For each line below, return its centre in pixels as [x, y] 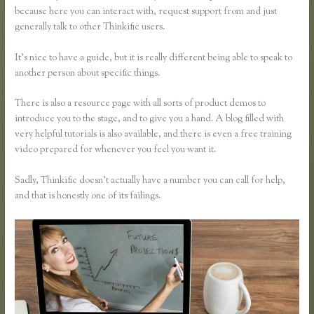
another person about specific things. [88, 73]
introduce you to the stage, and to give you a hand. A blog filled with [150, 120]
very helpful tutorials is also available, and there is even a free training [153, 135]
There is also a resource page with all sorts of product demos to [141, 104]
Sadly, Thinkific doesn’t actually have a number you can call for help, [150, 181]
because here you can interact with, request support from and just [146, 12]
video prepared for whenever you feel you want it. [116, 150]
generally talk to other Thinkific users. [90, 27]
